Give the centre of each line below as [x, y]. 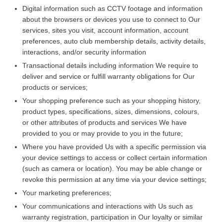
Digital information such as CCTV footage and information [112, 8]
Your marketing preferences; [67, 193]
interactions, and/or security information [84, 52]
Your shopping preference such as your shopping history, [111, 100]
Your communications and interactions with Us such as [108, 206]
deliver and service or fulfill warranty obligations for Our [109, 76]
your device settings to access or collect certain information [115, 157]
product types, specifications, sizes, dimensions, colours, [111, 111]
